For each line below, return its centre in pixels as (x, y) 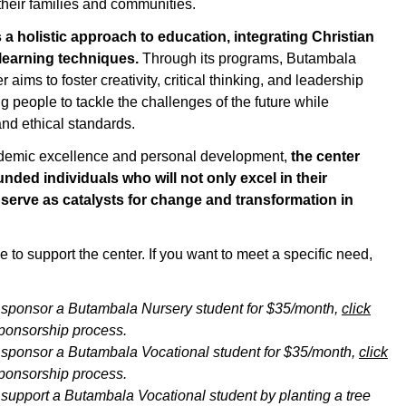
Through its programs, (213, 58)
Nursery (169, 309)
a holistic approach (71, 37)
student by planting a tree (290, 396)
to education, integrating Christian (256, 37)
